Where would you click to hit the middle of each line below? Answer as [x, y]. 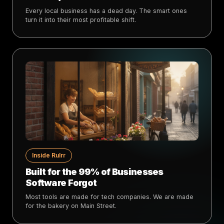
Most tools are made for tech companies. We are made [109, 196]
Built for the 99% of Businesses [94, 171]
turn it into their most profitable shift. [81, 19]
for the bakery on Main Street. [71, 205]
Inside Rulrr [49, 155]
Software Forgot [61, 182]
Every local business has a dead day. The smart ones [106, 10]
